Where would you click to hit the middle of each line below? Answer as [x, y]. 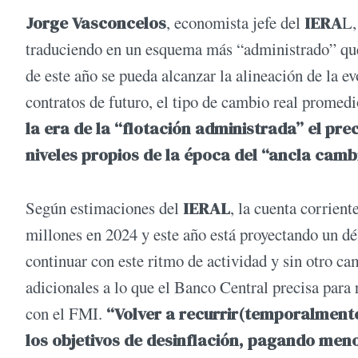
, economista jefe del [235, 22]
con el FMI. [66, 314]
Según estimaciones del [104, 208]
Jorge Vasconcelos [96, 22]
